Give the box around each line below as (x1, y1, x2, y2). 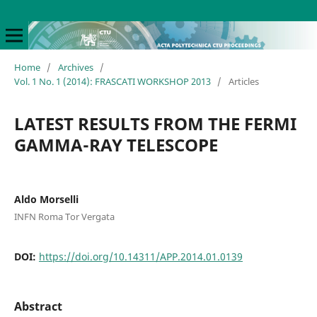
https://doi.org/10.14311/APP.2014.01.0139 (38, 249, 243, 263)
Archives (57, 60, 93, 74)
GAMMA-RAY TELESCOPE (13, 132, 218, 156)
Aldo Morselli (13, 192, 79, 206)
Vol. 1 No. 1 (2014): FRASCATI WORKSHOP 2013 (13, 74, 211, 88)
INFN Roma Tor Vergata (13, 209, 115, 223)
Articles (228, 74, 259, 88)
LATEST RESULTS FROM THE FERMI (13, 111, 296, 135)
